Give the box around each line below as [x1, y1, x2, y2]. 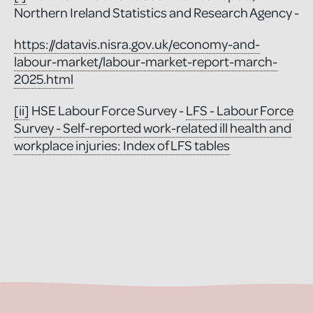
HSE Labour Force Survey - [29, 100, 186, 119]
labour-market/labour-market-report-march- [14, 51, 277, 71]
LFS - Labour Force [186, 100, 293, 119]
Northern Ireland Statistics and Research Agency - [14, 2, 299, 22]
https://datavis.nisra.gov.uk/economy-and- [14, 34, 260, 53]
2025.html [14, 68, 73, 88]
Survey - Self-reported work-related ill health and [14, 117, 291, 137]
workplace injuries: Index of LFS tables [14, 135, 230, 154]
